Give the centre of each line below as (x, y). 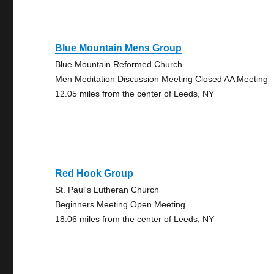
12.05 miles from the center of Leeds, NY (135, 94)
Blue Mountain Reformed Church (119, 64)
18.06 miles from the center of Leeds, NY (135, 219)
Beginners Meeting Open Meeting (120, 204)
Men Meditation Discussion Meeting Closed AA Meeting (162, 79)
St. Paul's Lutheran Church (107, 190)
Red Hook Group (94, 173)
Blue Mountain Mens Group (119, 48)
